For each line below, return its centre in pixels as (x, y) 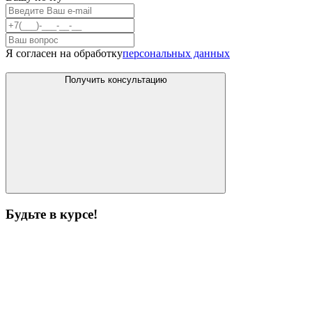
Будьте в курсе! (52, 214)
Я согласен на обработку (64, 53)
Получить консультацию (116, 79)
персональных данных (176, 53)
